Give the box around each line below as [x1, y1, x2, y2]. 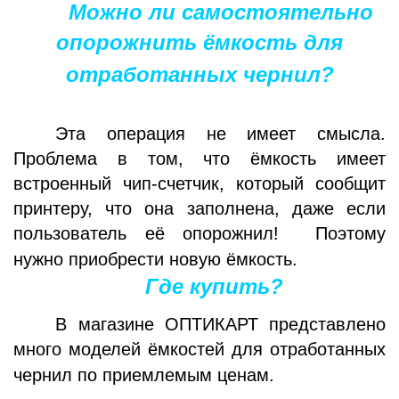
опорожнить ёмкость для [56, 29, 343, 54]
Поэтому [315, 223, 386, 243]
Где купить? [145, 273, 290, 298]
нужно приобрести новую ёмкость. [13, 248, 297, 269]
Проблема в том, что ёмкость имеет [13, 148, 386, 168]
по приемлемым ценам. [72, 364, 274, 385]
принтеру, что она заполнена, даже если [13, 198, 386, 218]
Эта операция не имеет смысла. [55, 123, 386, 143]
